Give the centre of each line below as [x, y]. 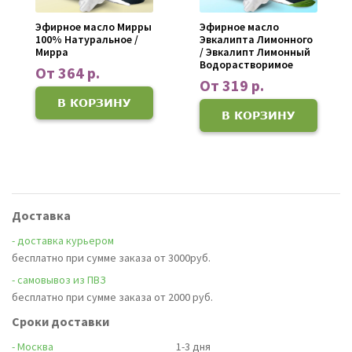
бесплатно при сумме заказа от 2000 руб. [112, 297]
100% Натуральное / [86, 39]
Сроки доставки [60, 321]
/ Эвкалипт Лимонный [255, 51]
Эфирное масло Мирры [93, 26]
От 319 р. [231, 85]
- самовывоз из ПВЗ [59, 279]
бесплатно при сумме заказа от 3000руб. [111, 257]
